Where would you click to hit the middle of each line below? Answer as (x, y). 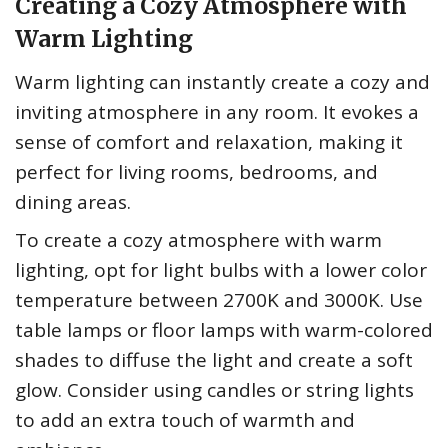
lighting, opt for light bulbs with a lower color (221, 270)
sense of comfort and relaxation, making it (209, 142)
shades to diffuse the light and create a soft (214, 360)
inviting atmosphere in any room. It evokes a (217, 112)
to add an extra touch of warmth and (185, 420)
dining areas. (73, 202)
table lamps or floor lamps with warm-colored (224, 330)
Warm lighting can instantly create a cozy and (222, 82)
